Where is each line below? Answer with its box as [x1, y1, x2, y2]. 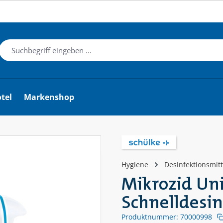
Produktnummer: [121, 212, 180, 222]
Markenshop [24, 92, 75, 103]
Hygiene [121, 160, 148, 169]
